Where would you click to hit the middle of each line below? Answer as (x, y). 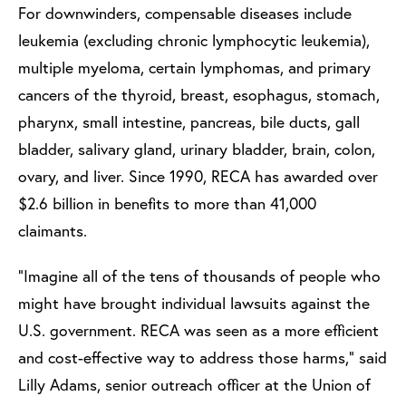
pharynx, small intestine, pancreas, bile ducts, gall (189, 122)
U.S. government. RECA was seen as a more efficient (198, 331)
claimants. (53, 231)
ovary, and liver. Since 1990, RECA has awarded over (198, 177)
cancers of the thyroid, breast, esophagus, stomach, (199, 95)
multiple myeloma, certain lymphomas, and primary (194, 68)
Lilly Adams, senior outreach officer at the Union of (194, 385)
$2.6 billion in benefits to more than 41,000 (167, 204)
